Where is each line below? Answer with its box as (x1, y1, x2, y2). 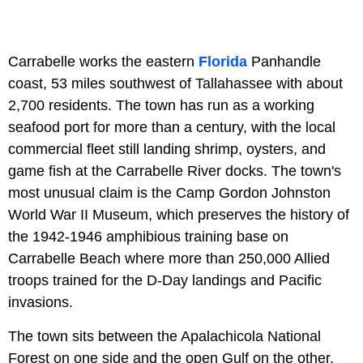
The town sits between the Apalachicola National (8, 328, 321, 345)
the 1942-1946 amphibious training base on (8, 228, 288, 246)
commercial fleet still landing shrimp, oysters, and (8, 141, 326, 158)
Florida (199, 53, 247, 70)
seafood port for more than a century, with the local (8, 119, 335, 136)
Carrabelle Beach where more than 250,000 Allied (8, 250, 330, 267)
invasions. (8, 294, 73, 311)
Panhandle (247, 53, 321, 70)
